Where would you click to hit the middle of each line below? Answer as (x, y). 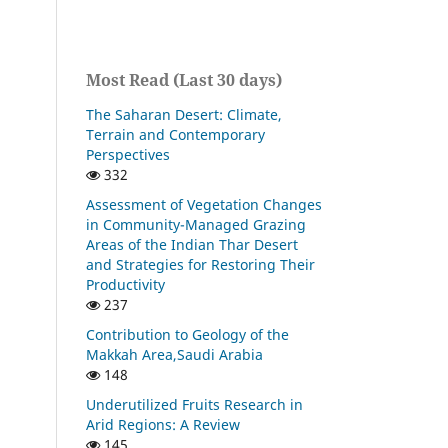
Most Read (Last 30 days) (184, 80)
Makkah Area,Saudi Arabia (174, 354)
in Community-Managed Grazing (196, 224)
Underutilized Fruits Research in (194, 404)
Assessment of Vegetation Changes (204, 204)
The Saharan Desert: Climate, (184, 114)
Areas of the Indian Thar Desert (192, 244)
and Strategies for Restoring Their (200, 264)
